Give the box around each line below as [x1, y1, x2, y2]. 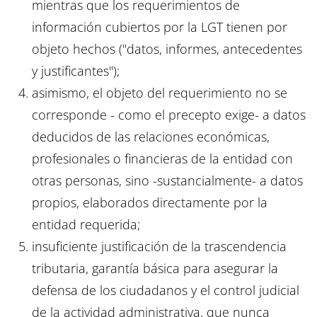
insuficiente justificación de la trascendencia [32, 238, 287, 255]
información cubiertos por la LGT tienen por [32, 18, 287, 36]
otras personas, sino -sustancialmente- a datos [32, 172, 303, 190]
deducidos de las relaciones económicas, [32, 128, 270, 146]
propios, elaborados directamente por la [32, 194, 267, 212]
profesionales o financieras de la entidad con [32, 150, 293, 168]
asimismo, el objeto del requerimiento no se [32, 84, 287, 102]
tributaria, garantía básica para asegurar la [32, 260, 278, 277]
